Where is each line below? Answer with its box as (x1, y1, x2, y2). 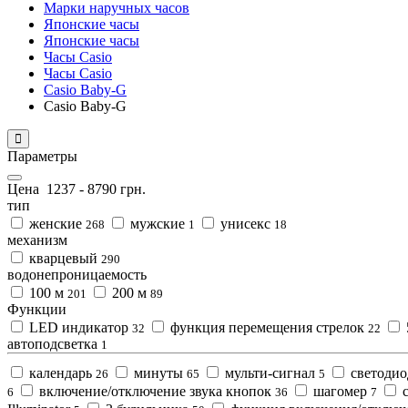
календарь (25, 364, 96, 381)
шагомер (310, 382, 371, 399)
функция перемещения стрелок (167, 319, 368, 335)
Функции (7, 301, 66, 317)
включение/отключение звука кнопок (36, 382, 275, 399)
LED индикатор (25, 319, 132, 335)
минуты (130, 364, 187, 381)
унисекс (217, 215, 274, 231)
